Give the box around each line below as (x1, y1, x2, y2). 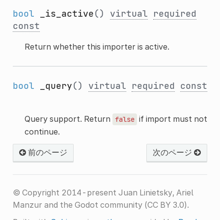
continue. (24, 126, 60, 137)
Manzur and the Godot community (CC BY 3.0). (12, 199, 189, 210)
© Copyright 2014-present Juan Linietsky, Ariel (12, 187, 193, 197)
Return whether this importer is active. (24, 41, 169, 52)
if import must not (137, 113, 207, 124)
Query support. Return (24, 113, 112, 124)
